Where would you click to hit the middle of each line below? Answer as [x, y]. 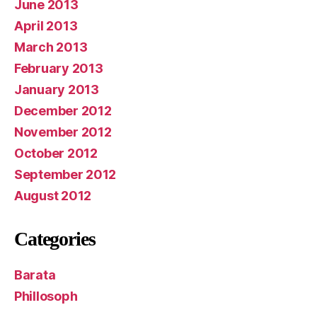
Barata [35, 275]
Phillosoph [46, 296]
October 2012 [56, 154]
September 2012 [65, 175]
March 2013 [51, 47]
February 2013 [59, 69]
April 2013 [46, 26]
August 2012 [53, 196]
